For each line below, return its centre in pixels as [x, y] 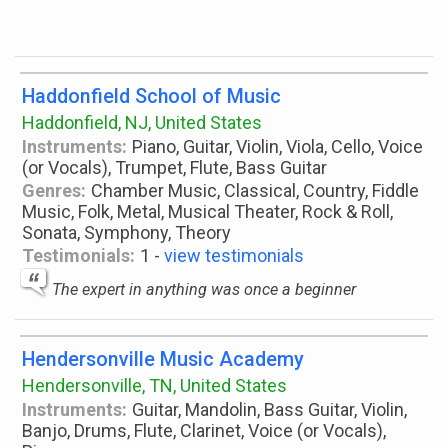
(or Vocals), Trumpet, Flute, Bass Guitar [174, 167]
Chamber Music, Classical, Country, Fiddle [255, 190]
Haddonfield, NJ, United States [142, 122]
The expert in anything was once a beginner [204, 289]
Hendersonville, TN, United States [154, 385]
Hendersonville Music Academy [163, 359]
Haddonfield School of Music [151, 96]
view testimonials [234, 255]
